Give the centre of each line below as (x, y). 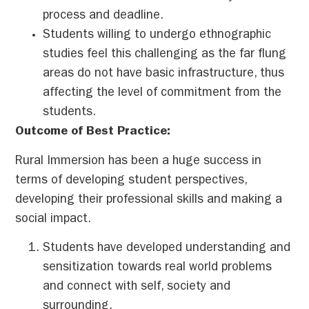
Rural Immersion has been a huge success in (139, 162)
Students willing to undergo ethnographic (157, 36)
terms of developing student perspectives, (131, 181)
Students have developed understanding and (167, 249)
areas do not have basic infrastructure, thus (164, 75)
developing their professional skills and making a (149, 200)
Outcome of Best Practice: (93, 133)
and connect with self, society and (137, 288)
